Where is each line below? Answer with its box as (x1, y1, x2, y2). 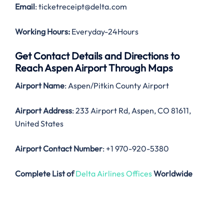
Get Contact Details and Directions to (15, 49, 179, 62)
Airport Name (15, 80, 64, 91)
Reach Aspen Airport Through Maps (15, 61, 173, 74)
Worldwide (153, 168, 192, 179)
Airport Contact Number (15, 143, 102, 154)
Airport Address (15, 105, 72, 116)
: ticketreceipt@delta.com (35, 1, 127, 12)
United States (15, 118, 63, 129)
